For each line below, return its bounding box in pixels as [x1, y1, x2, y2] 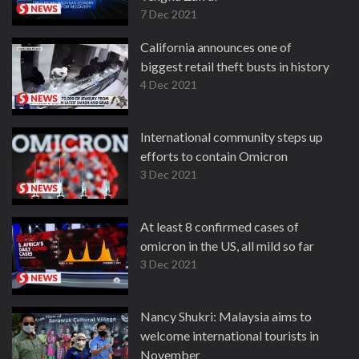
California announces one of [140, 39, 292, 54]
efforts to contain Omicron [140, 148, 288, 163]
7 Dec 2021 [140, 7, 197, 21]
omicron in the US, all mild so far [140, 238, 314, 253]
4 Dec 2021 [140, 78, 197, 91]
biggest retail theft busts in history [140, 58, 329, 74]
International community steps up [140, 129, 323, 144]
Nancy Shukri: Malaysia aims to [140, 309, 312, 324]
